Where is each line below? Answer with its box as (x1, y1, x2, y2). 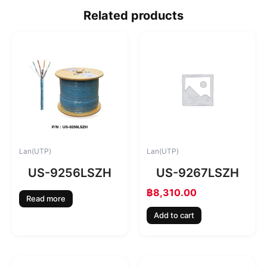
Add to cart (154, 210, 194, 221)
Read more (26, 194, 66, 204)
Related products (83, 8, 184, 23)
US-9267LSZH (156, 165, 239, 180)
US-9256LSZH (28, 165, 111, 180)
